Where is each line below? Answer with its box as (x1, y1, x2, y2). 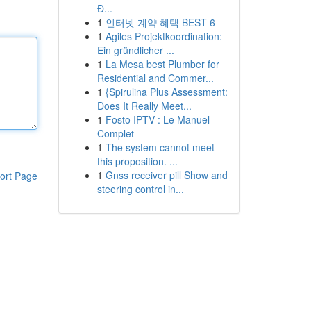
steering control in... (96, 182, 184, 196)
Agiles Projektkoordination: (105, 29, 222, 43)
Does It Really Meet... (96, 99, 192, 112)
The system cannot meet (105, 140, 215, 154)
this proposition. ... (96, 154, 178, 168)
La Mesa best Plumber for (105, 57, 219, 71)
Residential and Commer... (96, 71, 214, 85)
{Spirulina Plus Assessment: (105, 85, 228, 99)
